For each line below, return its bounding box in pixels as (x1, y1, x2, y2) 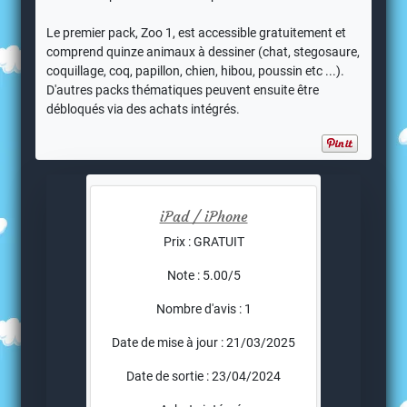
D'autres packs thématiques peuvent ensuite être (46, 83, 320, 98)
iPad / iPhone (159, 207, 248, 226)
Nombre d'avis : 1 (155, 302, 252, 317)
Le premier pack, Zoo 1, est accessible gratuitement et (46, 25, 347, 41)
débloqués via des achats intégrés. (46, 102, 241, 117)
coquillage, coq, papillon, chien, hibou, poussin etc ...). (46, 64, 345, 79)
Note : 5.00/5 (166, 268, 241, 283)
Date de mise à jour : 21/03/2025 (112, 335, 295, 351)
